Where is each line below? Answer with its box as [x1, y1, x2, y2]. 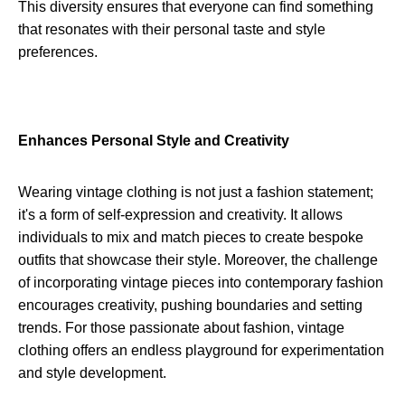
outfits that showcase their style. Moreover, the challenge [18, 252, 378, 268]
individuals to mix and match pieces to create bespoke [18, 230, 363, 246]
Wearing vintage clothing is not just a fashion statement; [18, 184, 373, 201]
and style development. [18, 365, 166, 381]
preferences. [18, 44, 98, 61]
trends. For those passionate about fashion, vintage [18, 320, 344, 336]
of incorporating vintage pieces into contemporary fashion [18, 275, 383, 291]
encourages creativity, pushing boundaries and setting [18, 297, 363, 314]
